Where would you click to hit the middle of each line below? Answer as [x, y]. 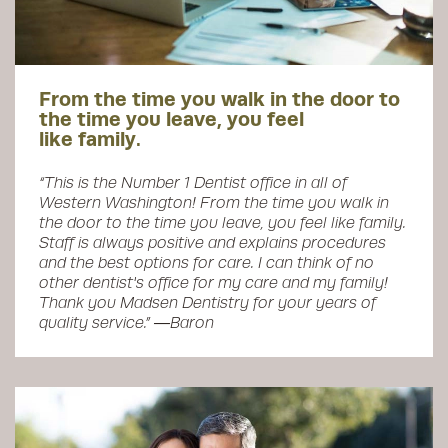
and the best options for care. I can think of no [206, 263]
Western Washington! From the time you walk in [214, 203]
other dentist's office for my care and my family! [213, 283]
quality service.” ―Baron [126, 323]
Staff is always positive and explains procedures [212, 243]
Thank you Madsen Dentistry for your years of [207, 303]
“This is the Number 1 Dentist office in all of [193, 183]
